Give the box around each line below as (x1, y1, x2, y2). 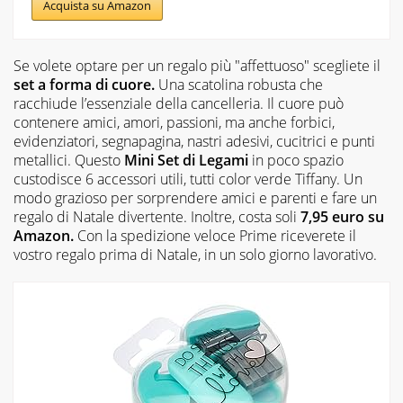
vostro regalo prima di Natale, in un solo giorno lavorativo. (13, 245, 377, 265)
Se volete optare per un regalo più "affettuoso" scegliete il (13, 56, 381, 76)
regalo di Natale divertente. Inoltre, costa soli (13, 207, 297, 228)
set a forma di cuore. (13, 75, 158, 95)
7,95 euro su (297, 207, 384, 228)
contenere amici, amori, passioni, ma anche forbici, (13, 112, 335, 133)
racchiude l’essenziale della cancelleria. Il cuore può (13, 94, 344, 114)
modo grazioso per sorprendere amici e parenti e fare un (13, 188, 377, 209)
